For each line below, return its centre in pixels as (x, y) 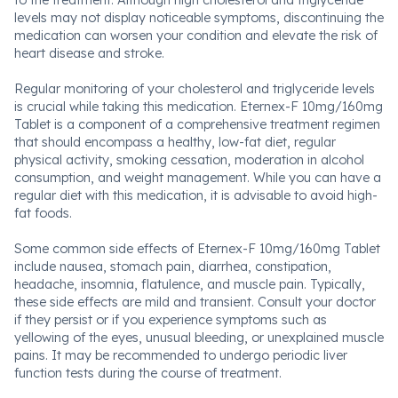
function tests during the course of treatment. (148, 373)
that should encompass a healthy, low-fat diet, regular (175, 142)
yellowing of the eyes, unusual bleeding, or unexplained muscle (199, 338)
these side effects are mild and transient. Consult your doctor (195, 302)
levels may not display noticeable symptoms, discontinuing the (199, 18)
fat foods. (43, 213)
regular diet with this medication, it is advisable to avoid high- (196, 195)
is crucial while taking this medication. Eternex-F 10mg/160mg (199, 107)
